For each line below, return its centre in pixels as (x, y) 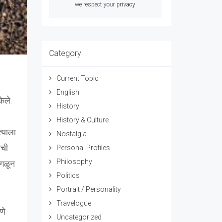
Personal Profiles (83, 148)
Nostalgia (71, 134)
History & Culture (82, 120)
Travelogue (74, 203)
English (68, 92)
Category (65, 53)
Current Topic (77, 78)
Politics (68, 175)
